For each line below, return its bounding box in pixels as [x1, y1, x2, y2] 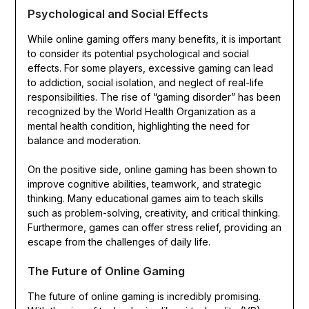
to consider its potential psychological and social [27, 48, 249, 60]
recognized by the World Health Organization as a [27, 106, 256, 118]
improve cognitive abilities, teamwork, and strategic [27, 178, 261, 190]
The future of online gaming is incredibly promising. [27, 290, 261, 303]
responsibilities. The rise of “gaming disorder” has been [27, 91, 281, 103]
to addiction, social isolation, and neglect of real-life [27, 77, 263, 89]
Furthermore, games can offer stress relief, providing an [27, 221, 281, 234]
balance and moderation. [27, 134, 141, 147]
